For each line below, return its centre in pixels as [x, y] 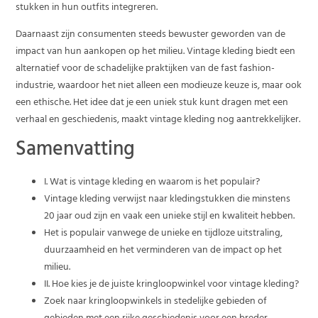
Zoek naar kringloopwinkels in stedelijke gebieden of [156, 302]
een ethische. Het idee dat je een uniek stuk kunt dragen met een [152, 104]
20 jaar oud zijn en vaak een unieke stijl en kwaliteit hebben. [170, 216]
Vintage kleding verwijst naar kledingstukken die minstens [168, 199]
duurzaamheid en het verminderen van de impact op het [163, 251]
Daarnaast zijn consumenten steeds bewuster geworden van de [151, 35]
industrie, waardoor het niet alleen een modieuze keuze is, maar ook [159, 87]
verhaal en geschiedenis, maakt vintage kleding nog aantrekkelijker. [158, 121]
